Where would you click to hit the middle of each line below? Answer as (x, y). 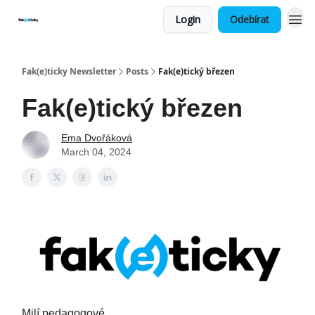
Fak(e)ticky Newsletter (69, 71)
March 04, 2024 (96, 152)
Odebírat (250, 19)
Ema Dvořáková (97, 138)
